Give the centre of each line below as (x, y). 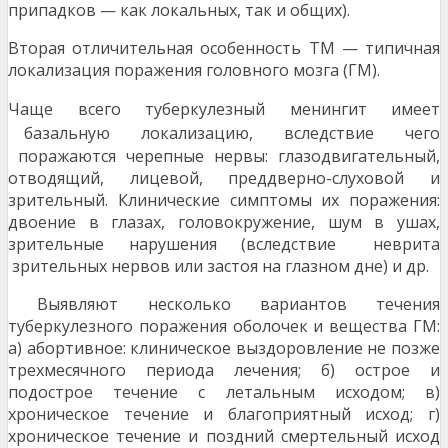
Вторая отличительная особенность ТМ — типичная (224, 48)
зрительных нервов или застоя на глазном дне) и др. (218, 266)
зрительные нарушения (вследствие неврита (224, 244)
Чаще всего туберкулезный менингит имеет (224, 109)
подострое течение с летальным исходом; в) (224, 392)
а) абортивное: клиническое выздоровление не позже (224, 348)
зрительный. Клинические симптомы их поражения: (224, 200)
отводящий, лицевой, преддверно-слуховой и (224, 178)
